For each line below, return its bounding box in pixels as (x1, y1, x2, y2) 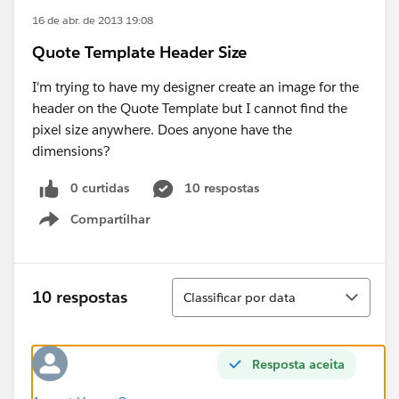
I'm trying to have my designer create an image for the (32, 78, 359, 95)
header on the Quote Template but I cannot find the (32, 100, 347, 117)
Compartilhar (70, 210, 150, 227)
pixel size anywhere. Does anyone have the (32, 121, 292, 138)
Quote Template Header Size (32, 42, 247, 62)
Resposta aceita (252, 355, 345, 372)
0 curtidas (70, 180, 129, 196)
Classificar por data (183, 289, 296, 305)
